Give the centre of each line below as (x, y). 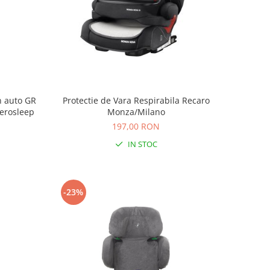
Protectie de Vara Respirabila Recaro (136, 101)
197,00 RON (136, 127)
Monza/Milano (136, 112)
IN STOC (141, 144)
